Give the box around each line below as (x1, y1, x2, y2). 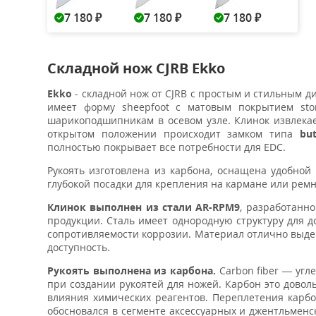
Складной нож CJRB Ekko (47, 59, 225, 78)
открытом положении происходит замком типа (47, 127, 300, 140)
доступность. (47, 241, 110, 254)
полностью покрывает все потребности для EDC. (47, 140, 286, 154)
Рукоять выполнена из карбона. (47, 264, 217, 277)
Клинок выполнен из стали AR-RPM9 (47, 200, 241, 214)
